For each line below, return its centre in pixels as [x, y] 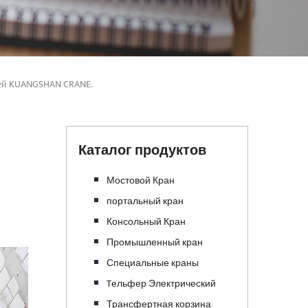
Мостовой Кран [141, 180]
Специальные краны [153, 263]
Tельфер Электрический [161, 284]
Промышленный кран [155, 242]
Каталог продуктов [142, 151]
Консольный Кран [146, 222]
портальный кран [145, 201]
